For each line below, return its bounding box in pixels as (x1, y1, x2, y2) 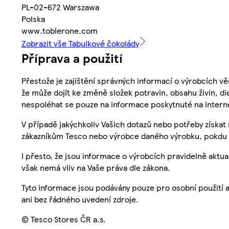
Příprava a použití (21, 49, 123, 66)
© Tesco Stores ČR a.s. (21, 213, 106, 225)
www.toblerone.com (21, 24, 98, 36)
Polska (21, 12, 45, 25)
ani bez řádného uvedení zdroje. (21, 193, 139, 205)
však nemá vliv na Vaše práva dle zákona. (21, 161, 170, 173)
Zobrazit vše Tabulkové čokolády (21, 37, 139, 49)
